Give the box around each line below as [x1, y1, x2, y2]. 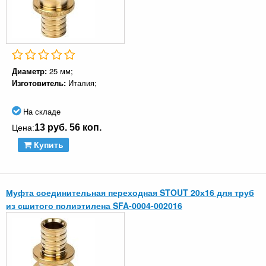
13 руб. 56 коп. [34, 122, 102, 133]
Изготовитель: [12, 77, 68, 89]
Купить [31, 140, 64, 150]
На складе [21, 106, 61, 118]
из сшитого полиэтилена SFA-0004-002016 [6, 199, 182, 212]
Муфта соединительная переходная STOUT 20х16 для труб [6, 186, 254, 199]
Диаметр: [12, 65, 49, 77]
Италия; [68, 77, 97, 89]
